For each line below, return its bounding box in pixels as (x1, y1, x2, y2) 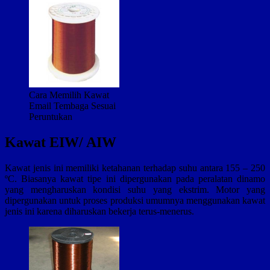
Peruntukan (29, 111, 72, 122)
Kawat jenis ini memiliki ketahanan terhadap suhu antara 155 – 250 (5, 162, 265, 173)
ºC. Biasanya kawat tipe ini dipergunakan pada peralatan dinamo (5, 173, 265, 184)
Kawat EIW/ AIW (5, 134, 116, 150)
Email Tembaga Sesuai (29, 100, 116, 111)
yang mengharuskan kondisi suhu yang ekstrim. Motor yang (5, 184, 265, 195)
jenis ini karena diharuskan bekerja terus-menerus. (5, 206, 194, 216)
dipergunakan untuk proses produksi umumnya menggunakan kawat (5, 195, 265, 206)
